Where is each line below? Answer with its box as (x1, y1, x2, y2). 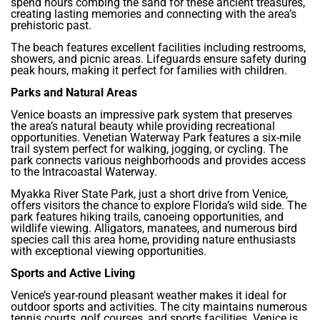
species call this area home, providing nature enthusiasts (11, 233, 296, 247)
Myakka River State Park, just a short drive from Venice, (11, 187, 288, 201)
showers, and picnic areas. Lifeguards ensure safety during (11, 52, 306, 66)
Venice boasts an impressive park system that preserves (11, 108, 292, 122)
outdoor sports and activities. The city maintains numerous (11, 300, 307, 314)
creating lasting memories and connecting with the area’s (11, 7, 296, 21)
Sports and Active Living (11, 266, 135, 281)
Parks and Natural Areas (11, 86, 137, 100)
